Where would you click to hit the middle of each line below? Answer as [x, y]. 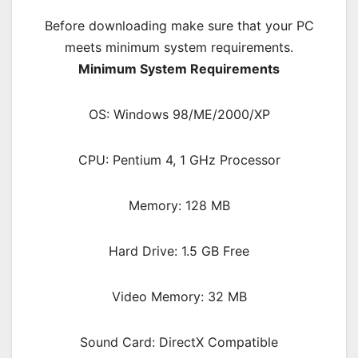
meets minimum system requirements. [179, 47]
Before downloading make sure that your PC [179, 25]
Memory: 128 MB [179, 205]
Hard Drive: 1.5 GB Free [179, 251]
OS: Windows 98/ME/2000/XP [179, 114]
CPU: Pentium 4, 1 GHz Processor [179, 159]
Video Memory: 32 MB [179, 296]
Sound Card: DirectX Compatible [179, 342]
